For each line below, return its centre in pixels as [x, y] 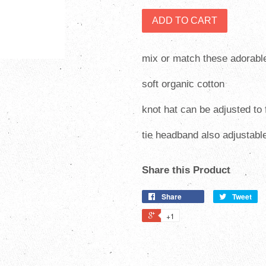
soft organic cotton [185, 84]
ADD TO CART [185, 20]
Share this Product [186, 170]
